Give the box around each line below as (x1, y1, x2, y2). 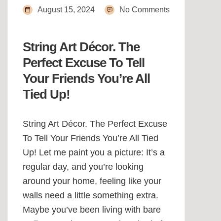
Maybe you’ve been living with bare (23, 205, 161, 215)
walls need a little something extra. (23, 190, 158, 201)
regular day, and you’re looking (23, 162, 144, 172)
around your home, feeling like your (23, 176, 161, 186)
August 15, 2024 (37, 5, 95, 14)
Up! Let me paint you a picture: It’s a (23, 147, 165, 158)
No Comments (119, 5, 170, 14)
